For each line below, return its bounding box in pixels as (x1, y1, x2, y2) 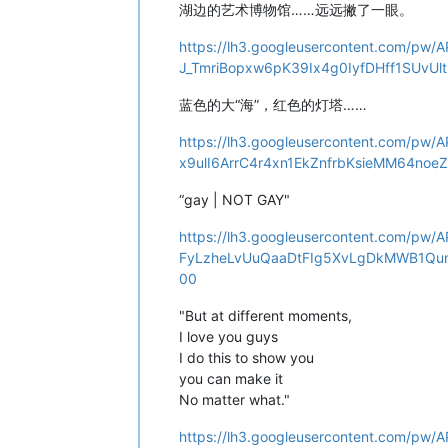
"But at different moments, (179, 306, 352, 324)
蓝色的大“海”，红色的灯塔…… (179, 95, 367, 113)
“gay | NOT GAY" (179, 190, 290, 208)
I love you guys (179, 327, 278, 345)
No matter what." (179, 390, 290, 408)
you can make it (179, 369, 283, 387)
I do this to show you (179, 348, 314, 366)
